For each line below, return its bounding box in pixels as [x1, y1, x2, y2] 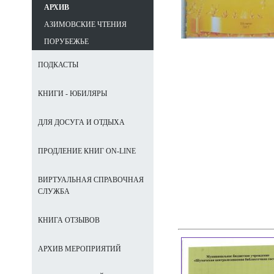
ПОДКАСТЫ [38, 61, 78, 69]
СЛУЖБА [38, 187, 70, 196]
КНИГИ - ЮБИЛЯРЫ [38, 89, 107, 98]
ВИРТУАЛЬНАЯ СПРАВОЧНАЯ [38, 176, 144, 184]
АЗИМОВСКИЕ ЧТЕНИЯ [44, 20, 127, 29]
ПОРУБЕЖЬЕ [44, 37, 89, 46]
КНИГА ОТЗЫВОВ [38, 216, 100, 224]
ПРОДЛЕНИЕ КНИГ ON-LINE [38, 147, 136, 155]
